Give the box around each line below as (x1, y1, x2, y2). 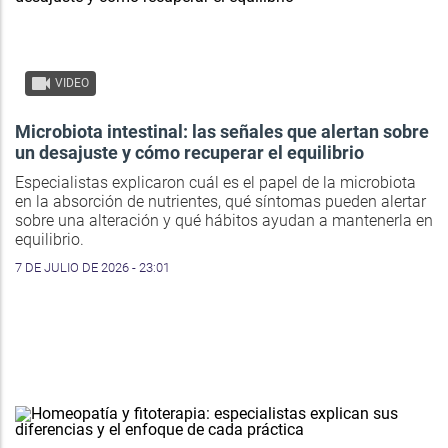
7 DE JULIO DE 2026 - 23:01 (15, 260, 170, 276)
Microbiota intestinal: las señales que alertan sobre (15, 121, 429, 143)
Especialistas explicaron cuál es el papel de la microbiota (15, 173, 416, 193)
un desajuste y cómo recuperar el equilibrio (15, 142, 364, 164)
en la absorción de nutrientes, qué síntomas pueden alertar (15, 192, 426, 212)
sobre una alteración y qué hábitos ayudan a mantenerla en (15, 211, 433, 231)
